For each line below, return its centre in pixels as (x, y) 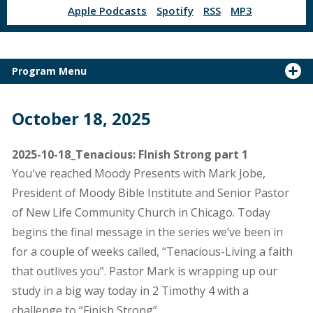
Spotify (175, 10)
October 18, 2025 (81, 118)
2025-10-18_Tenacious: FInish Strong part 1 (130, 154)
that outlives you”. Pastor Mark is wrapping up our (144, 271)
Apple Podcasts (107, 10)
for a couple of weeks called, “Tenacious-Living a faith (152, 252)
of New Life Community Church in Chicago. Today (141, 212)
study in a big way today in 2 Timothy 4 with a (130, 291)
